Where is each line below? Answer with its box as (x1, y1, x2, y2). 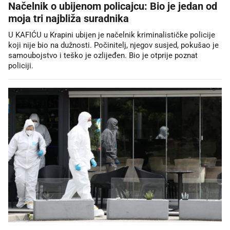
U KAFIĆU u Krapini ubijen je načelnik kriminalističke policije (8, 30, 215, 40)
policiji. (8, 61, 33, 70)
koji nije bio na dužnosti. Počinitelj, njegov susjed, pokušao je (8, 40, 219, 50)
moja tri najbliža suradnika (8, 12, 129, 25)
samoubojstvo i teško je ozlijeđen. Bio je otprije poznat (8, 50, 198, 60)
